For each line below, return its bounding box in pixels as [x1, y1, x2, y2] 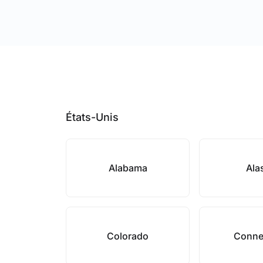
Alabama [108, 162, 147, 174]
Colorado [107, 230, 149, 242]
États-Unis [66, 111, 119, 123]
